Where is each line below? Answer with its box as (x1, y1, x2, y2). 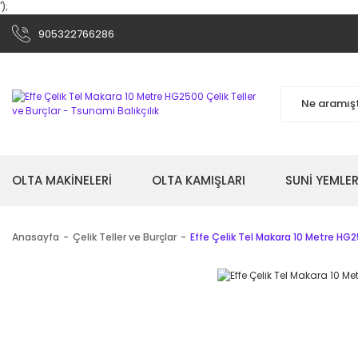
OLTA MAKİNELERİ (12, 172, 112, 189)
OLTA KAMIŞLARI (152, 172, 245, 189)
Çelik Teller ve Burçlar (73, 230, 177, 244)
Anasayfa (12, 230, 59, 244)
